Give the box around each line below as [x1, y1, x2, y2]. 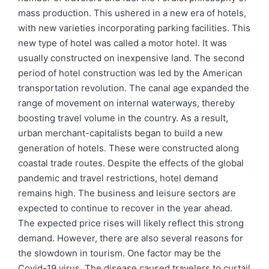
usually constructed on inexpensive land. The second [18, 52, 244, 64]
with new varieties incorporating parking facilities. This [18, 22, 250, 34]
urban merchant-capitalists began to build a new [18, 127, 223, 139]
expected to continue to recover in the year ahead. [18, 202, 232, 214]
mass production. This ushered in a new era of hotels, [18, 7, 246, 19]
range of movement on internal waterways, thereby [18, 97, 235, 109]
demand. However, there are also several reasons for [18, 232, 243, 244]
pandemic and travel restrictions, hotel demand [18, 172, 218, 184]
